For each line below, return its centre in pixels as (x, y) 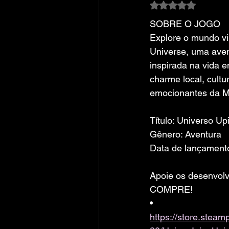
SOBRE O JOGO (185, 24)
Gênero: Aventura (186, 134)
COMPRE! (171, 189)
